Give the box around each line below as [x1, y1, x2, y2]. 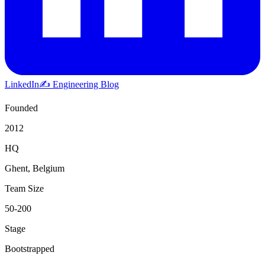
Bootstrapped [5, 243, 54, 254]
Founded [5, 102, 38, 113]
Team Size [5, 183, 44, 193]
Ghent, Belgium [5, 163, 64, 173]
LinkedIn [5, 79, 39, 89]
